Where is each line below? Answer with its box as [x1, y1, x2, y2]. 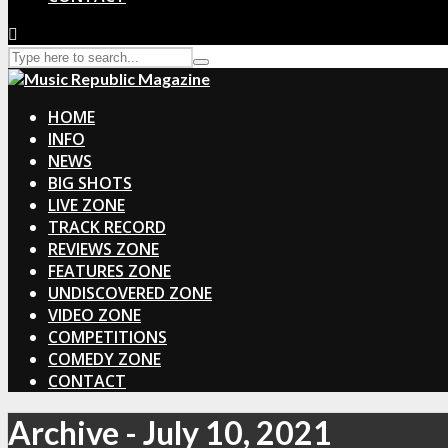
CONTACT [48, 370, 126, 392]
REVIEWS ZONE [48, 238, 159, 260]
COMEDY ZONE [48, 348, 161, 370]
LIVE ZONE [48, 194, 125, 216]
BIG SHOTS [48, 172, 132, 194]
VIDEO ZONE [48, 304, 141, 326]
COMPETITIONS [48, 326, 167, 348]
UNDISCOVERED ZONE [48, 282, 212, 304]
